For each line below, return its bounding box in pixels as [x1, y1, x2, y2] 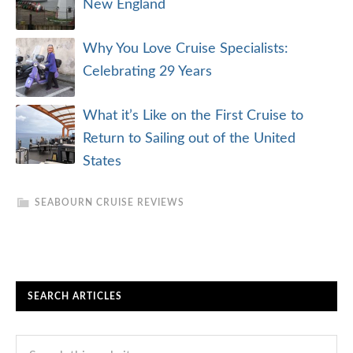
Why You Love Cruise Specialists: [83, 42, 288, 56]
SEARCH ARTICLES [28, 292, 122, 301]
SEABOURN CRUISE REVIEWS [35, 198, 184, 207]
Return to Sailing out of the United [83, 132, 295, 146]
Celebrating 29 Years [83, 65, 212, 79]
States [83, 154, 121, 169]
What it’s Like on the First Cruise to [83, 109, 303, 123]
